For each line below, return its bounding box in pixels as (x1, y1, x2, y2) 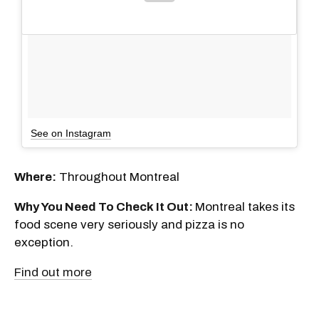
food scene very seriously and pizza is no (14, 217, 244, 231)
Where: (14, 169, 56, 184)
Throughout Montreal (56, 169, 179, 184)
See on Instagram (31, 127, 111, 139)
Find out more (14, 265, 92, 279)
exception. (14, 235, 73, 249)
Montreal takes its (195, 199, 295, 214)
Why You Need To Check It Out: (14, 199, 195, 214)
